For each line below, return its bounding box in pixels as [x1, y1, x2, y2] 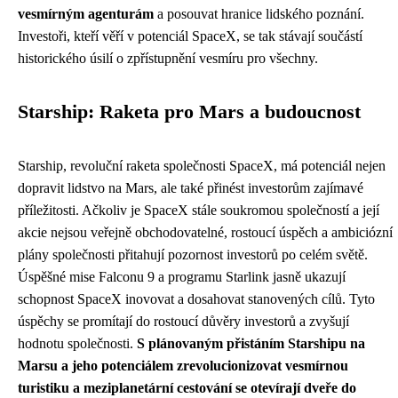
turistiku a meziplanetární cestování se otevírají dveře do [18, 380, 356, 395]
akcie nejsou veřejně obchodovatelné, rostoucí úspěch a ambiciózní [18, 225, 393, 240]
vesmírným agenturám [18, 6, 154, 21]
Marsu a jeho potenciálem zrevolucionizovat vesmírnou [18, 358, 348, 373]
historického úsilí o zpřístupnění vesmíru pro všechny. [18, 51, 318, 66]
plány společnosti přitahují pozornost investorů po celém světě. [18, 247, 368, 262]
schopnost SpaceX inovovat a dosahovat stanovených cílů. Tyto [18, 291, 375, 306]
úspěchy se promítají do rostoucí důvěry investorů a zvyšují [18, 314, 349, 329]
